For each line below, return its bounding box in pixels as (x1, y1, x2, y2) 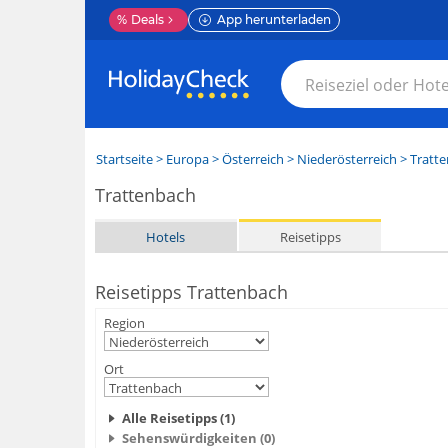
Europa (165, 150, 209, 168)
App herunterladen (216, 12, 331, 27)
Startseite (95, 150, 153, 168)
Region (103, 314, 145, 332)
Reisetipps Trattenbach (94, 280, 288, 304)
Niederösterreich (296, 150, 397, 168)
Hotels (146, 227, 186, 246)
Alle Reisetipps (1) (121, 409, 235, 427)
